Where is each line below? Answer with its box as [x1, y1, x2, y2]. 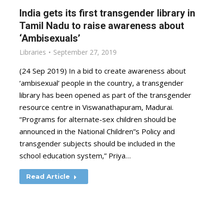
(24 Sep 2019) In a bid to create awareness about [19, 66, 186, 76]
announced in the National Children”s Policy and [19, 126, 175, 136]
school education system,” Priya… [19, 151, 131, 160]
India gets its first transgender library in [19, 7, 195, 19]
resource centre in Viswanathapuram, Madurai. [19, 102, 173, 112]
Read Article [26, 172, 70, 180]
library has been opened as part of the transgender [19, 90, 191, 100]
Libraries [19, 47, 46, 57]
